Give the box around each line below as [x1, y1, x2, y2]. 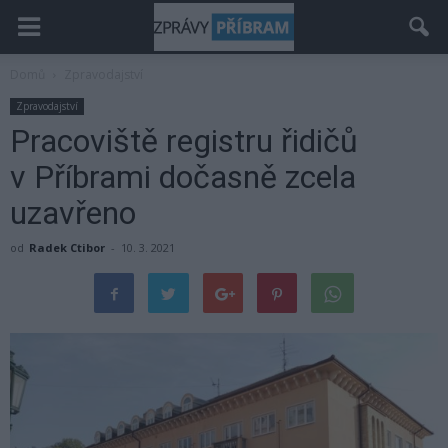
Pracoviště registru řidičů [10, 122, 358, 160]
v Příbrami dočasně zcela [10, 158, 356, 196]
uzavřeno [10, 194, 136, 232]
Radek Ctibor [29, 240, 105, 255]
